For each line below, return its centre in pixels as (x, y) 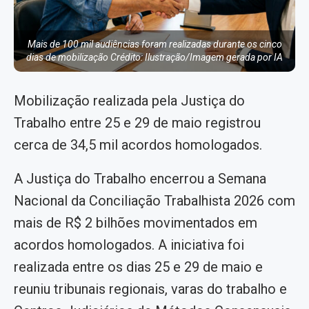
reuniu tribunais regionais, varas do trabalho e (150, 289)
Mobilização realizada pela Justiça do (129, 100)
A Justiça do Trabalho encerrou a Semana (140, 178)
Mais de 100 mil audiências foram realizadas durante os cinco (154, 44)
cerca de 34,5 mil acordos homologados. (138, 144)
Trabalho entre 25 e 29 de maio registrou (137, 122)
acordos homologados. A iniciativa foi (129, 245)
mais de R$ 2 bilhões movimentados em (136, 222)
